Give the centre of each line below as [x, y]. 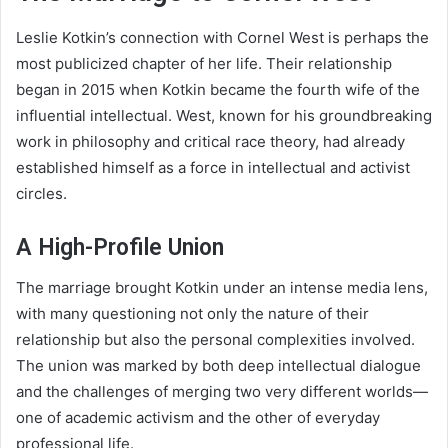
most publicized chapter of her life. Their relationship [204, 63]
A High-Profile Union [120, 247]
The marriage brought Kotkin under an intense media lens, [222, 288]
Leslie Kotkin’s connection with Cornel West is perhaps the [222, 37]
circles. [41, 193]
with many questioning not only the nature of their [192, 314]
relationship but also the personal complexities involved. [215, 340]
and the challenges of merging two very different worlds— [222, 392]
